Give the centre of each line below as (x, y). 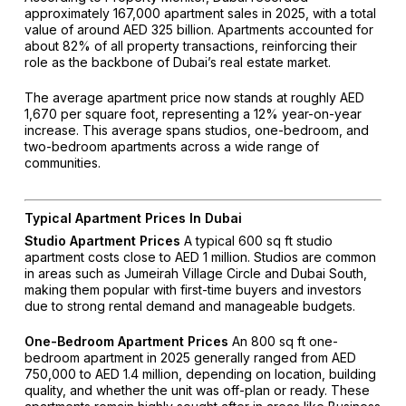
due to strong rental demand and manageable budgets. (189, 306)
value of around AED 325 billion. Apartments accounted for (198, 30)
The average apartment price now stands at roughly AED (194, 98)
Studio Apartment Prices (102, 241)
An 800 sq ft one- (283, 342)
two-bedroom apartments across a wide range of (171, 147)
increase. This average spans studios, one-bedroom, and (196, 130)
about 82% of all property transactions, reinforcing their (190, 46)
